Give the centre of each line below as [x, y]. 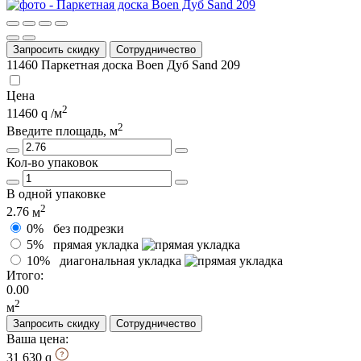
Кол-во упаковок [52, 163]
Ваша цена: [37, 339]
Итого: [25, 275]
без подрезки [89, 228]
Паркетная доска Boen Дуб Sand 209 [141, 64]
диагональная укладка [120, 260]
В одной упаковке [56, 194]
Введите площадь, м [62, 131]
